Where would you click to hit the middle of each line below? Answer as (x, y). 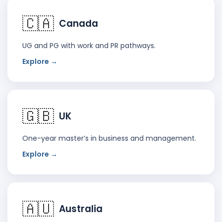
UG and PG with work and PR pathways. (89, 46)
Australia (81, 209)
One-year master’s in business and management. (109, 139)
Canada (79, 24)
